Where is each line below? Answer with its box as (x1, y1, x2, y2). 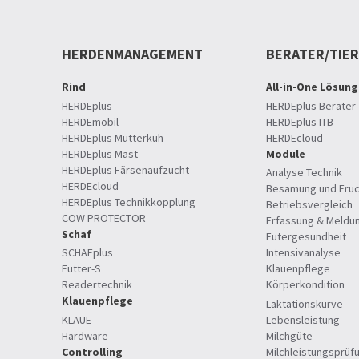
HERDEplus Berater (265, 98, 356, 113)
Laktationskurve (265, 296, 343, 311)
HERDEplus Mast (62, 146, 138, 161)
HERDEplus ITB (265, 114, 333, 129)
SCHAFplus (62, 245, 113, 260)
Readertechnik (62, 277, 132, 292)
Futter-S (62, 261, 101, 276)
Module (265, 146, 305, 161)
